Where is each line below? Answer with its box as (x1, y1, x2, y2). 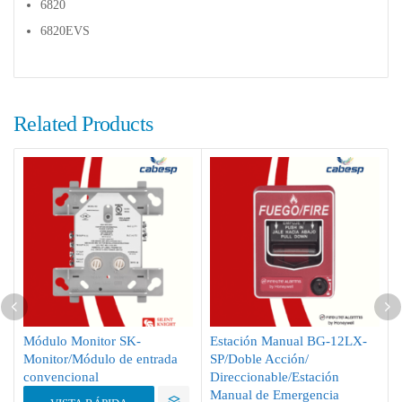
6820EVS (40, 23, 90, 38)
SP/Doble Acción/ (210, 351, 309, 366)
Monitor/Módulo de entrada (23, 351, 178, 366)
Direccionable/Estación (210, 369, 339, 384)
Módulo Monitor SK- (23, 333, 141, 348)
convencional (23, 369, 99, 384)
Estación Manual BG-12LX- (210, 333, 367, 348)
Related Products (13, 111, 153, 135)
